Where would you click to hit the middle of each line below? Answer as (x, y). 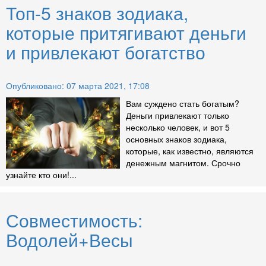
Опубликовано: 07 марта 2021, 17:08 (78, 86)
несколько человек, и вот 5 (178, 127)
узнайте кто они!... (41, 175)
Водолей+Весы (69, 240)
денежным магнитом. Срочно (183, 163)
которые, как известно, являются (190, 151)
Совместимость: (74, 220)
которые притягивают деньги (126, 33)
